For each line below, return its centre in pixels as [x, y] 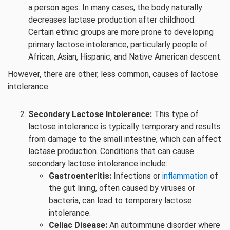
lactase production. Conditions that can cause [111, 151]
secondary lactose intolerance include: [98, 164]
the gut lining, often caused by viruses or [122, 188]
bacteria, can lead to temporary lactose [120, 200]
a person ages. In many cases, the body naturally [115, 7]
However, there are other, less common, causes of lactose [113, 74]
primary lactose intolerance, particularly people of [118, 44]
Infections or [137, 176]
